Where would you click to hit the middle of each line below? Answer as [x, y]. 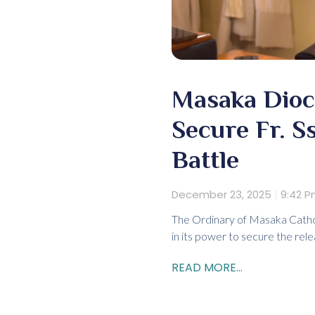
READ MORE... [207, 268]
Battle [205, 160]
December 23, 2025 [223, 195]
